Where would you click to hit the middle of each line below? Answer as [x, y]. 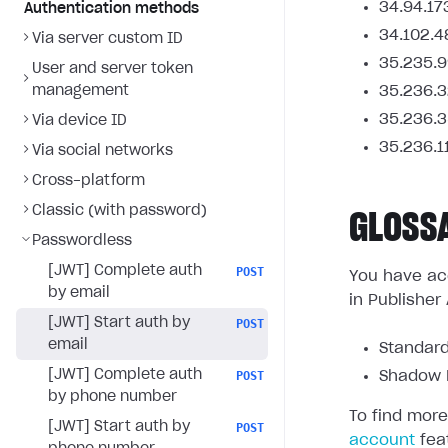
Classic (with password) [119, 211]
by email [79, 293]
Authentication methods [111, 9]
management [80, 91]
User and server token [112, 69]
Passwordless [82, 241]
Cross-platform [88, 181]
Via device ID [79, 121]
